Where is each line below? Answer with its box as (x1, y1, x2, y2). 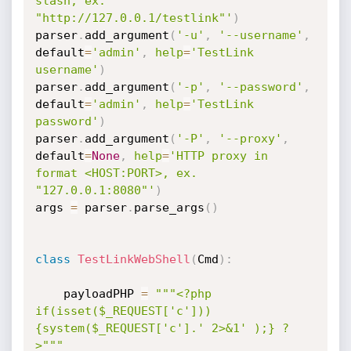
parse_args (133, 201, 204, 215)
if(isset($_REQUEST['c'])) (34, 304, 212, 318)
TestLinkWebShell (77, 252, 190, 266)
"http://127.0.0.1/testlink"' (34, 11, 233, 25)
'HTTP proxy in (168, 149, 268, 163)
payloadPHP (63, 287, 141, 301)
